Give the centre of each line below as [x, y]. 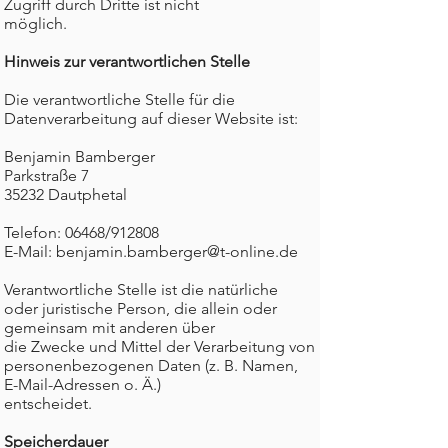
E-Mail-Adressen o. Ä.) [82, 384]
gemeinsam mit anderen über [109, 327]
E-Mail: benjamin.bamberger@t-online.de [151, 251]
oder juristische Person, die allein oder [140, 308]
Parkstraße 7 [46, 175]
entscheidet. [48, 403]
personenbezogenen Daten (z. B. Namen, [151, 365]
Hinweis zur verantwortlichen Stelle [127, 61]
